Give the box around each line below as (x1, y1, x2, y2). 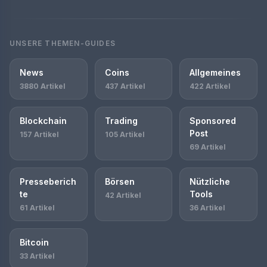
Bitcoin (20, 237, 49, 247)
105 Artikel (104, 130, 145, 139)
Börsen (104, 176, 135, 187)
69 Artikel (190, 142, 226, 151)
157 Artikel (20, 130, 59, 139)
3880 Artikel (20, 82, 66, 91)
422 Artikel (190, 82, 231, 91)
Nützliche (190, 176, 231, 187)
